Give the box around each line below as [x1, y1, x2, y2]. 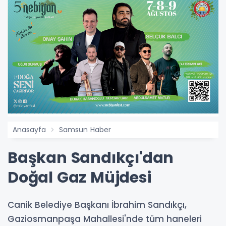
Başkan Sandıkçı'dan [8, 147, 174, 168]
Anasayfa [13, 124, 46, 135]
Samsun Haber [59, 124, 111, 135]
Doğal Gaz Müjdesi [8, 166, 151, 188]
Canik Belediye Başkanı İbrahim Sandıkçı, [8, 198, 187, 211]
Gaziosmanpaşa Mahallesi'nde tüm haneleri [8, 212, 202, 225]
